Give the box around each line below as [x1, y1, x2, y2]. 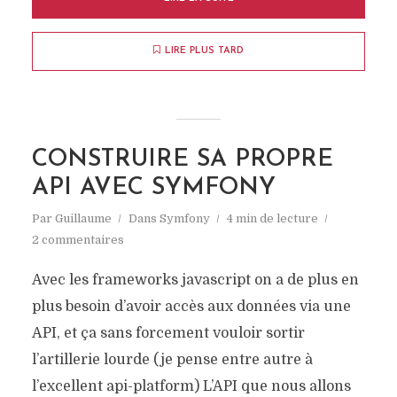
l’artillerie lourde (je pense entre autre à [31, 352, 313, 368]
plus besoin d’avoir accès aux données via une [31, 299, 351, 315]
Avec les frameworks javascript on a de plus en [31, 272, 359, 288]
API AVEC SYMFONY [31, 176, 276, 200]
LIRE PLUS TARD [165, 46, 244, 56]
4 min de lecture [226, 212, 318, 225]
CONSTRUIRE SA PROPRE [31, 148, 333, 172]
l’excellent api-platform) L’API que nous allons [31, 378, 351, 394]
